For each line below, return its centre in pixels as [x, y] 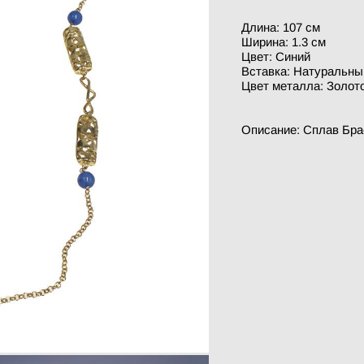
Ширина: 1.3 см [283, 42]
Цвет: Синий [275, 56]
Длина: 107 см [280, 27]
